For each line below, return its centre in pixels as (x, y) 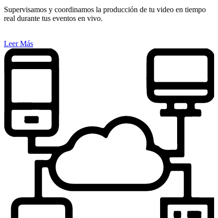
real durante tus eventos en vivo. (53, 18)
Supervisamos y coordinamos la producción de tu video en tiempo (105, 10)
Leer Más (18, 44)
